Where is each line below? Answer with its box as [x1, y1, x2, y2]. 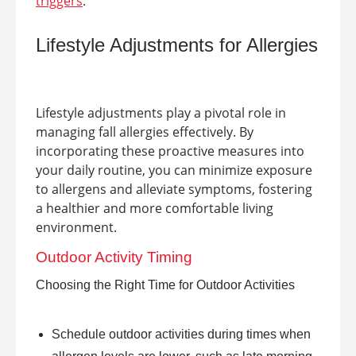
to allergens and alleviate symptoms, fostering [36, 180, 312, 198]
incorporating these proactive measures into [36, 141, 304, 160]
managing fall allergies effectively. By [36, 122, 253, 141]
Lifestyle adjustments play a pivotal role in [36, 103, 286, 122]
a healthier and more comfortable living [36, 199, 273, 217]
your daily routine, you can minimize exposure [36, 161, 312, 179]
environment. [36, 218, 117, 236]
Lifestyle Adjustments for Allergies [36, 33, 318, 56]
